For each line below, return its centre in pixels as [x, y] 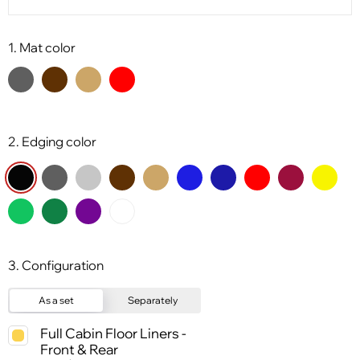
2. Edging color [52, 142]
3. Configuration [56, 265]
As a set [56, 301]
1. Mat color [42, 48]
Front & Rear [79, 349]
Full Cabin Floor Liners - [113, 333]
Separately [153, 301]
